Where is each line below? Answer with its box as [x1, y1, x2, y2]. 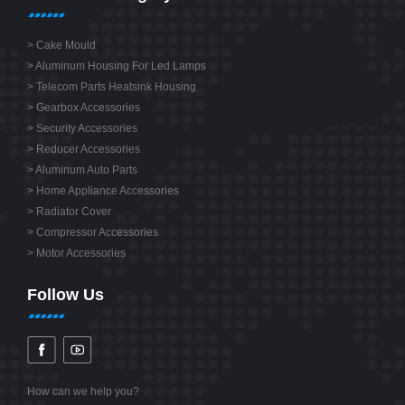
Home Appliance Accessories [36, 184, 179, 198]
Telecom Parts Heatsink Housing [36, 80, 196, 94]
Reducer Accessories [36, 143, 140, 156]
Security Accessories [36, 122, 137, 136]
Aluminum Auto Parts [35, 164, 137, 177]
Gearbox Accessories [36, 101, 140, 115]
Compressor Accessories [36, 226, 158, 240]
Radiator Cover [36, 205, 111, 219]
